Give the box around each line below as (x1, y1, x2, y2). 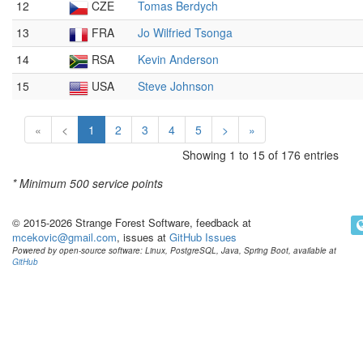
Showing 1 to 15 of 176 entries (182, 147, 339, 164)
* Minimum (12, 175, 70, 192)
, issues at (117, 229, 169, 246)
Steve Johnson (138, 78, 214, 95)
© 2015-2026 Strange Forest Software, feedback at (12, 215, 251, 231)
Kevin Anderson (138, 51, 219, 68)
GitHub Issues (169, 229, 237, 246)
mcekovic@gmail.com (12, 229, 117, 246)
